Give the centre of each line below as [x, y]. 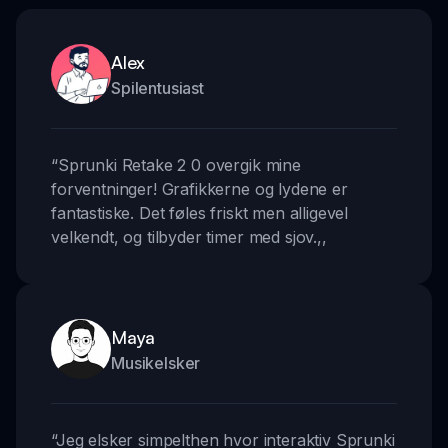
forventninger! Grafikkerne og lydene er [199, 189]
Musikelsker [156, 363]
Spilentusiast [157, 88]
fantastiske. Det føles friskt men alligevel [200, 213]
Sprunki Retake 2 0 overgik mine [179, 165]
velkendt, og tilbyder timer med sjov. [184, 237]
